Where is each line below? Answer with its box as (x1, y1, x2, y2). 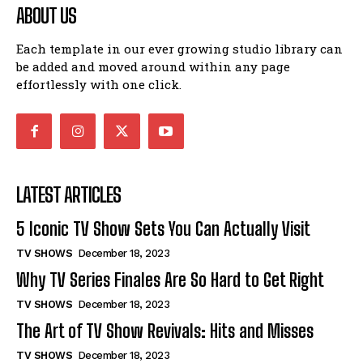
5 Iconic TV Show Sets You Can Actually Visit (16, 217, 310, 240)
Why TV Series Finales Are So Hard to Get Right (16, 268, 324, 291)
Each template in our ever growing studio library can (16, 40, 343, 57)
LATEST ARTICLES (16, 182, 121, 207)
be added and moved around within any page (16, 58, 290, 75)
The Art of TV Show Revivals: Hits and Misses (16, 319, 314, 342)
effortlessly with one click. (16, 75, 181, 92)
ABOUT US (16, 3, 76, 28)
